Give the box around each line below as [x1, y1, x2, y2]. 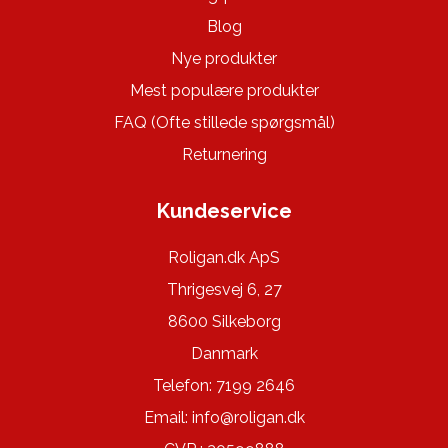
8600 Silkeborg [167, 312, 281, 332]
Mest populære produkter [129, 81, 319, 101]
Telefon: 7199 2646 [153, 376, 295, 396]
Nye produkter [171, 49, 277, 69]
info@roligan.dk [191, 408, 305, 428]
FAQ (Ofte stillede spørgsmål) [113, 113, 335, 133]
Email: [143, 408, 192, 428]
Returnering [181, 145, 267, 165]
